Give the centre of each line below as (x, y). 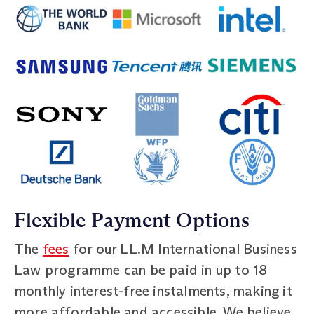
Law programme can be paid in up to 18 (141, 269)
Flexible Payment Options (132, 220)
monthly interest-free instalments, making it (153, 291)
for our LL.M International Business (183, 248)
